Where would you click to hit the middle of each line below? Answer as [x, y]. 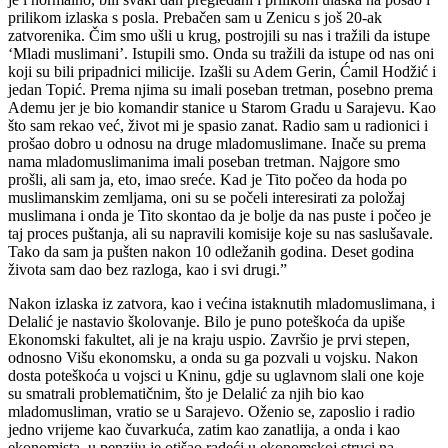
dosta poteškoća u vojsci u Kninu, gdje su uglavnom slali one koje [216, 375]
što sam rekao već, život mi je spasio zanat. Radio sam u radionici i [218, 125]
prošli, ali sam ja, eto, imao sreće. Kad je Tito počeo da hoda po [207, 179]
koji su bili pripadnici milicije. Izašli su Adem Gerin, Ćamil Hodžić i [222, 71]
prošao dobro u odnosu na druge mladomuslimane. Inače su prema [217, 143]
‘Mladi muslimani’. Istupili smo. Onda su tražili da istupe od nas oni [221, 53]
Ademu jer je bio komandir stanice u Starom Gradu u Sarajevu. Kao [222, 107]
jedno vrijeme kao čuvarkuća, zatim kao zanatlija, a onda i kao [204, 429]
